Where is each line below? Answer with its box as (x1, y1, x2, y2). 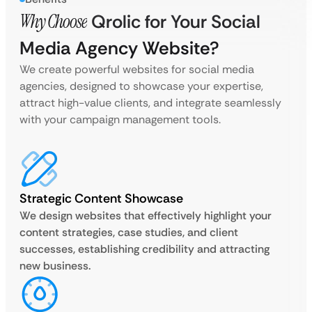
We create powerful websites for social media (19, 62, 254, 77)
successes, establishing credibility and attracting (19, 242, 270, 257)
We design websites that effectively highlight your (19, 208, 272, 224)
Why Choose (19, 10, 87, 34)
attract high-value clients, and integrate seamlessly (19, 95, 281, 111)
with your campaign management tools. (19, 112, 221, 127)
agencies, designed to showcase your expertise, (19, 79, 263, 94)
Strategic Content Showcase (19, 190, 183, 208)
